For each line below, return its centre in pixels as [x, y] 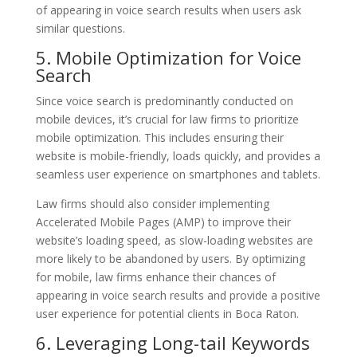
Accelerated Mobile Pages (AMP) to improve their [163, 222]
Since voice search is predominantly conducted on [164, 100]
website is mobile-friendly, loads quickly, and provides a [178, 155]
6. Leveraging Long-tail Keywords [173, 342]
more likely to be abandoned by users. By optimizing [170, 258]
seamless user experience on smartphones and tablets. [178, 174]
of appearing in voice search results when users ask [168, 10]
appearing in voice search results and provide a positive [178, 295]
